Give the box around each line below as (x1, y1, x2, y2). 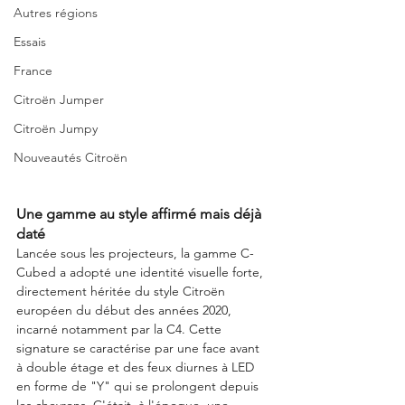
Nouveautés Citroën (14, 149, 127, 165)
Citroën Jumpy (14, 120, 98, 137)
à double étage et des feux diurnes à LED (16, 359, 258, 376)
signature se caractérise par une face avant (16, 340, 263, 357)
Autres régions (14, 5, 98, 21)
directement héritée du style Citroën (16, 283, 229, 300)
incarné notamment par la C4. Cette (16, 321, 225, 338)
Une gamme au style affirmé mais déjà (16, 205, 265, 223)
